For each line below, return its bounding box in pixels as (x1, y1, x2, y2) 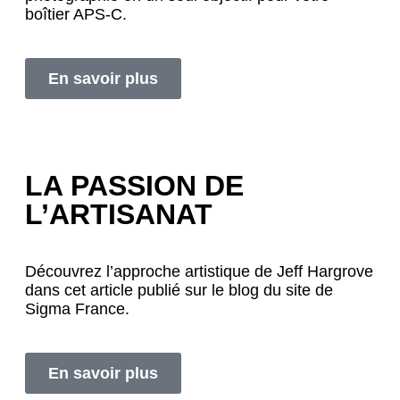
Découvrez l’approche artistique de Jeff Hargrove (25, 262, 373, 281)
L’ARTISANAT (25, 198, 212, 231)
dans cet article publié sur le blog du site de (25, 281, 333, 300)
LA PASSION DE (25, 170, 244, 203)
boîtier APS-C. (25, 5, 127, 24)
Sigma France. (25, 300, 129, 319)
